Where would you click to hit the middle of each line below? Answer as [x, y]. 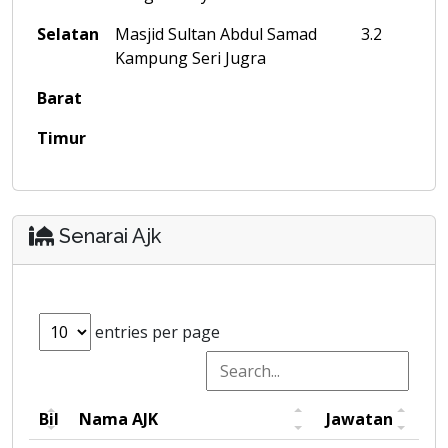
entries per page [155, 332]
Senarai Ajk [107, 236]
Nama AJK [118, 419]
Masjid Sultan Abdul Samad [216, 34]
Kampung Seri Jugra [190, 58]
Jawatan [359, 419]
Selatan [68, 34]
